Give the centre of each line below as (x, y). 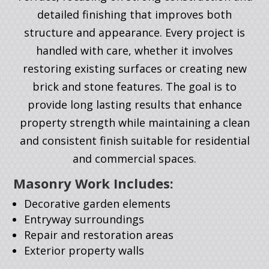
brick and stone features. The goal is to (134, 87)
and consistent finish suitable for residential (134, 141)
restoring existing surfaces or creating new (134, 69)
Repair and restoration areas (99, 235)
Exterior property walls (84, 251)
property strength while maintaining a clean (134, 123)
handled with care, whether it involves (134, 51)
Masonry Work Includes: (94, 183)
